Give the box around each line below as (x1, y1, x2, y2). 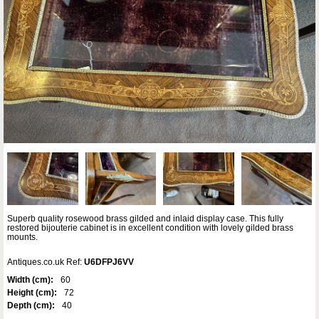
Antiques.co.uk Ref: (7, 257, 84, 268)
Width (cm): (7, 275, 53, 286)
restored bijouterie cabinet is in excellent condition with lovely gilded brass (7, 223, 293, 234)
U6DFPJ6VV (84, 257, 134, 268)
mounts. (7, 232, 38, 243)
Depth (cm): (7, 300, 55, 311)
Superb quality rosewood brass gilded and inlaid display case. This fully (7, 214, 283, 224)
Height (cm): (7, 288, 57, 298)
